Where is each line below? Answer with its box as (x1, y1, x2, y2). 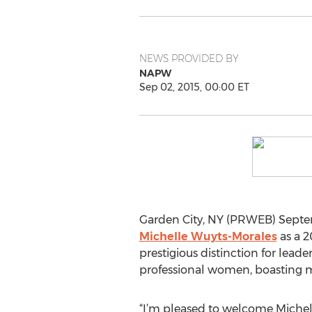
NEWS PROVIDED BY (139, 52, 239, 65)
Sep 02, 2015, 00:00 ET (139, 81, 249, 93)
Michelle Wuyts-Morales (139, 230, 277, 243)
